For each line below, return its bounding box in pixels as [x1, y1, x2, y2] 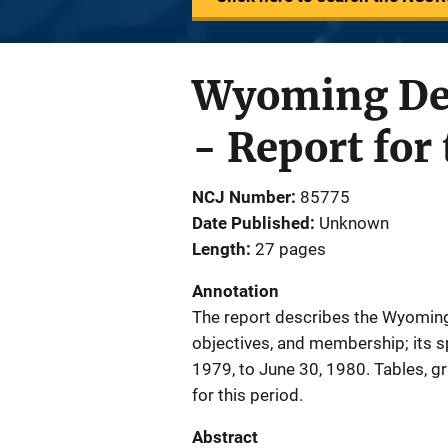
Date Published [192, 213, 310, 233]
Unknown [319, 213, 389, 233]
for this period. [192, 385, 303, 405]
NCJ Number [192, 187, 291, 207]
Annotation [192, 281, 279, 301]
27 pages [255, 239, 326, 259]
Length [192, 239, 246, 259]
